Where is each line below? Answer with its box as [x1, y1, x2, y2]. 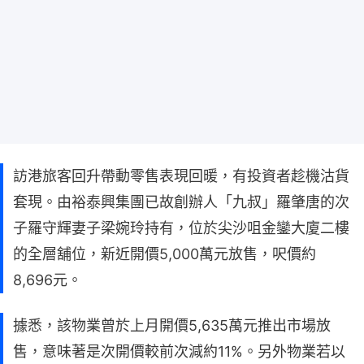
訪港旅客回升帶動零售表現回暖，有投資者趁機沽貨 [13, 167, 349, 185]
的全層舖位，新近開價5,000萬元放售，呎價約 [13, 245, 316, 263]
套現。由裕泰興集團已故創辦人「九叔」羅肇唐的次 [13, 193, 349, 211]
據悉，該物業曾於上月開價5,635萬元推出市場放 [13, 317, 331, 335]
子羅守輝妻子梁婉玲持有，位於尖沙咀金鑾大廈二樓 [13, 219, 349, 237]
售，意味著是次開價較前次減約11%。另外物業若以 [13, 343, 345, 361]
